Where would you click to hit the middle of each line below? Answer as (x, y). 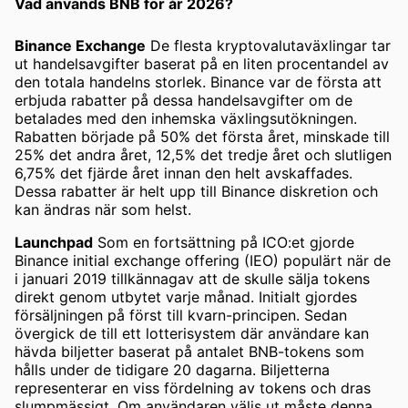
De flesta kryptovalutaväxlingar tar (268, 46)
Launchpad (54, 242)
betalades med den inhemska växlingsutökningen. (186, 118)
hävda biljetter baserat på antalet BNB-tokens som (189, 352)
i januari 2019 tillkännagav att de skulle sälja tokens (192, 279)
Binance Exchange (80, 46)
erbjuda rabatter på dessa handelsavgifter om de (184, 100)
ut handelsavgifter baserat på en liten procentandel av (202, 64)
